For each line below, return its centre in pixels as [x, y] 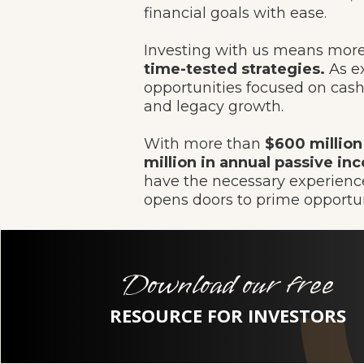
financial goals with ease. [235, 13]
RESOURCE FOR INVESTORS [227, 315]
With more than [204, 144]
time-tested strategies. [234, 69]
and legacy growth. [214, 106]
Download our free [228, 285]
